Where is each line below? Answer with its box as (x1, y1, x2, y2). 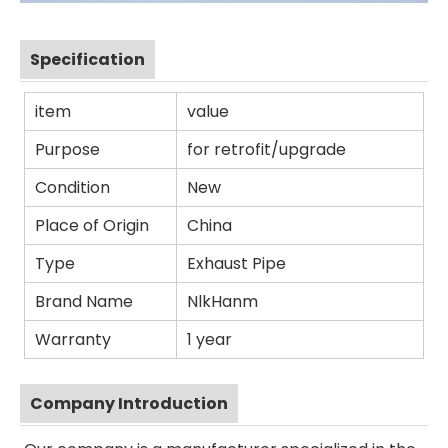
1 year (187, 328, 232, 351)
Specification (30, 48, 145, 71)
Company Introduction (30, 392, 228, 415)
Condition (35, 176, 110, 199)
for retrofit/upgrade (187, 138, 346, 161)
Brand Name (35, 290, 133, 313)
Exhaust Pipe (187, 252, 286, 275)
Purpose (35, 138, 100, 161)
